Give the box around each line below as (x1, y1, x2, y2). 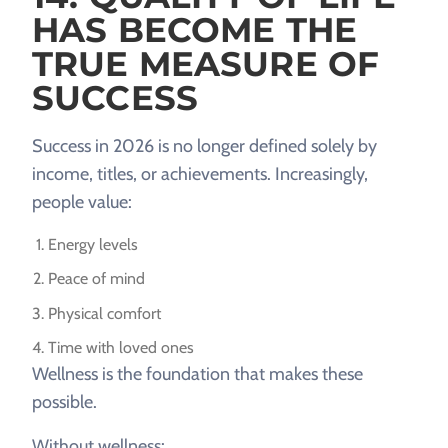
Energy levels (48, 234, 138, 254)
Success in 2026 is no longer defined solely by (32, 134, 377, 157)
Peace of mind (48, 269, 145, 289)
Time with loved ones (48, 338, 194, 358)
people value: (32, 190, 132, 213)
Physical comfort (48, 303, 161, 323)
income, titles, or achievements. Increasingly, (32, 162, 368, 185)
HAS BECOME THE (32, 8, 357, 51)
